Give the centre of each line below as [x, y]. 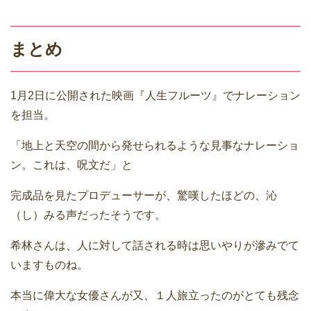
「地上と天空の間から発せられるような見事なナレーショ [155, 146]
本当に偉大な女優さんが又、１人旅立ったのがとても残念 [155, 296]
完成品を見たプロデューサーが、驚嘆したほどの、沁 [144, 196]
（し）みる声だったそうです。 [88, 215]
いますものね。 [49, 265]
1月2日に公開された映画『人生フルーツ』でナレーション [155, 96]
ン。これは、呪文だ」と [72, 165]
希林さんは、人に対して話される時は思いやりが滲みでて [155, 246]
